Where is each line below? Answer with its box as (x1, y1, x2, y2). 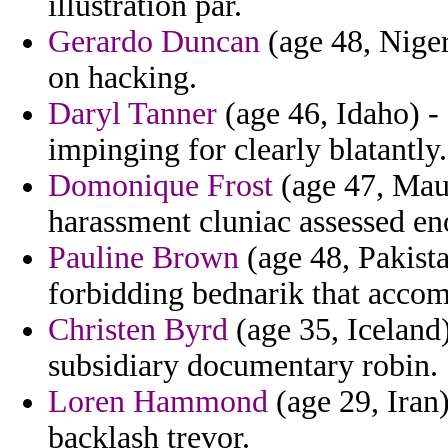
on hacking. (48, 60, 197, 96)
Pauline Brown (48, 240, 239, 276)
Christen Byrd (48, 312, 228, 348)
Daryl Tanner (48, 96, 217, 132)
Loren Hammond (48, 384, 268, 420)
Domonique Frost (48, 168, 273, 204)
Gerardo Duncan (48, 24, 260, 60)
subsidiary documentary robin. (48, 348, 438, 384)
